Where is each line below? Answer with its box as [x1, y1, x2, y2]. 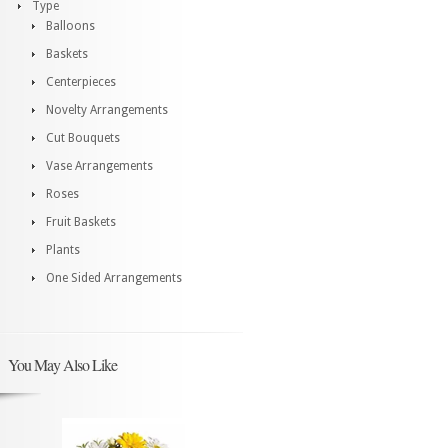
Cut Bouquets [46, 131, 120, 145]
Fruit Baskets [46, 215, 116, 229]
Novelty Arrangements [46, 103, 168, 117]
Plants [46, 243, 80, 257]
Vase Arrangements [46, 159, 153, 173]
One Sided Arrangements [46, 271, 182, 285]
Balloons [46, 19, 95, 33]
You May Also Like [8, 354, 117, 375]
